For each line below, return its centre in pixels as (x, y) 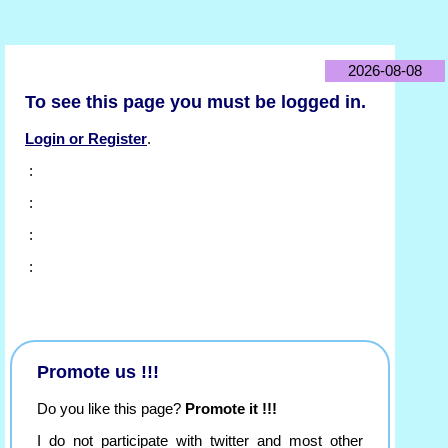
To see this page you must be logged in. (195, 102)
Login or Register (86, 139)
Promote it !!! (231, 409)
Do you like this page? (111, 409)
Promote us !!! (98, 372)
